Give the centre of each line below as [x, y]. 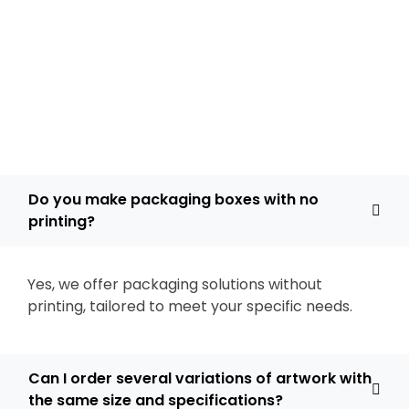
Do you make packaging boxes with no [173, 199]
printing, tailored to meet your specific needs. [190, 306]
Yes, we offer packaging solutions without [175, 284]
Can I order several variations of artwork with [200, 378]
